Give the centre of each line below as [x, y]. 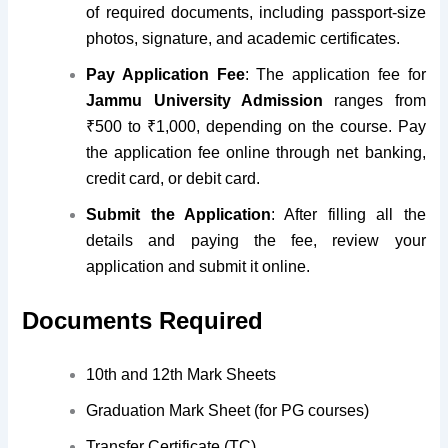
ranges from [380, 100]
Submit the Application [178, 214]
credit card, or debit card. [175, 178]
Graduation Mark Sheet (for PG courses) [228, 411]
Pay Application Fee [165, 74]
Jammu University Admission [210, 100]
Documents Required [146, 321]
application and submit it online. [198, 266]
